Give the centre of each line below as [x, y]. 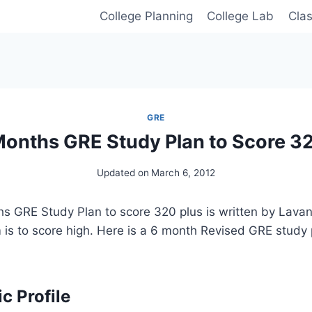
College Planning [146, 16]
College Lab [241, 16]
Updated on [123, 172]
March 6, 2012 [184, 172]
